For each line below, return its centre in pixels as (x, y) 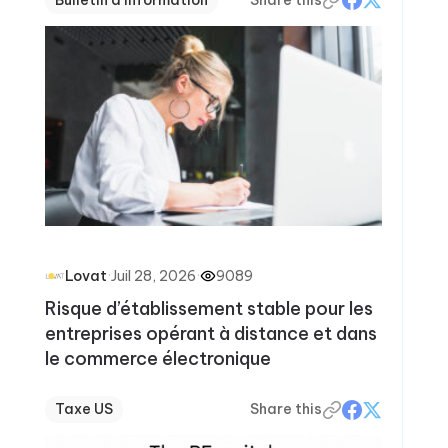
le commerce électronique (157, 358)
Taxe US (83, 409)
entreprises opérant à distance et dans (210, 333)
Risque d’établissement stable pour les (208, 308)
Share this (286, 409)
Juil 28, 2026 (153, 275)
